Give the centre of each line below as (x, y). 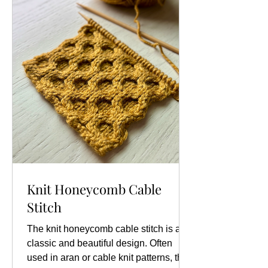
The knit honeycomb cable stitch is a (104, 229)
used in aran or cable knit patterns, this (108, 257)
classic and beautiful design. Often (100, 243)
